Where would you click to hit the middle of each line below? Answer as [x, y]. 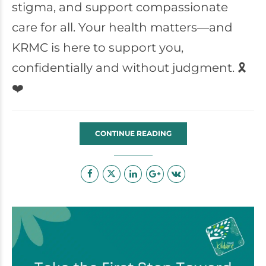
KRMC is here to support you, [98, 47]
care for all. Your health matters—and [122, 27]
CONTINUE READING [133, 133]
